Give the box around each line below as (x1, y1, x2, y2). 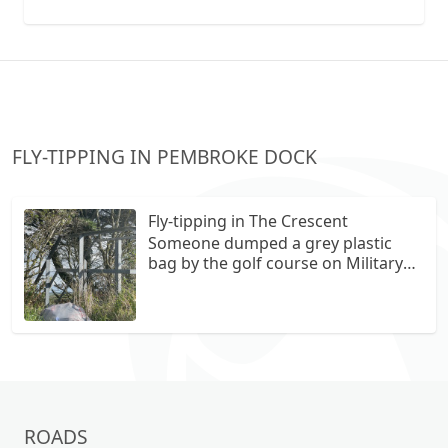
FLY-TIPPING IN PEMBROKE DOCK (12, 142, 317, 170)
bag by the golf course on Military (148, 251, 403, 274)
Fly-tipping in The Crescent (148, 209, 348, 232)
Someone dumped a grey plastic (148, 231, 392, 254)
